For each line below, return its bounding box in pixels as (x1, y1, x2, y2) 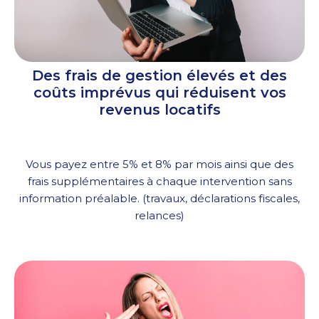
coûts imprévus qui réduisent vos (33, 84, 286, 102)
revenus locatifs (98, 101, 221, 119)
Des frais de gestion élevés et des (32, 67, 287, 85)
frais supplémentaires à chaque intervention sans (27, 174, 292, 189)
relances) (135, 209, 184, 223)
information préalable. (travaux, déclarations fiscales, (19, 192, 300, 206)
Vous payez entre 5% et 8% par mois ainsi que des (26, 157, 293, 172)
